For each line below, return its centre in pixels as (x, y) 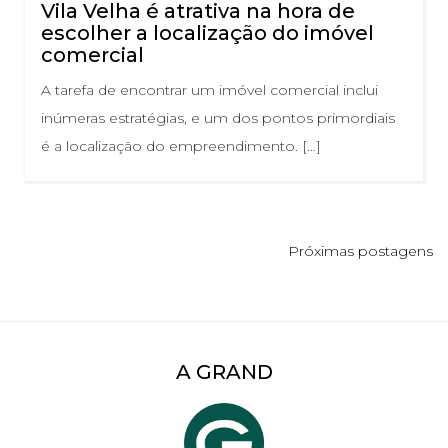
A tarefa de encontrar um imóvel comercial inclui (209, 90)
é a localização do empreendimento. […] (181, 146)
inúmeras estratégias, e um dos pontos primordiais (218, 118)
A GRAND (224, 372)
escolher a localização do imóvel (207, 33)
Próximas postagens (360, 251)
